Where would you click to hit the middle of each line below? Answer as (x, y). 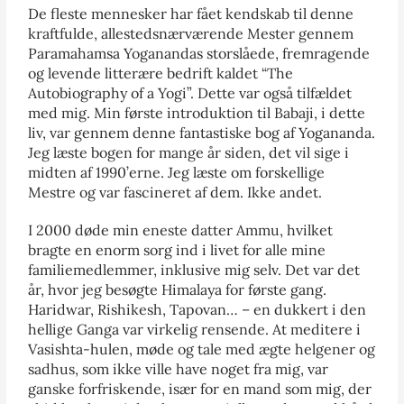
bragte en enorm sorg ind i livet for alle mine (177, 249)
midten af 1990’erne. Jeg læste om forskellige (177, 172)
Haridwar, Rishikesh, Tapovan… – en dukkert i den (197, 309)
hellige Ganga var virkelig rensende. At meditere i (195, 329)
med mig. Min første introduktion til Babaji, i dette (197, 112)
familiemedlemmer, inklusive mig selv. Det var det (194, 269)
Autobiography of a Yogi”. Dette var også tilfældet (190, 92)
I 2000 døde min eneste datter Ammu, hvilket (181, 230)
